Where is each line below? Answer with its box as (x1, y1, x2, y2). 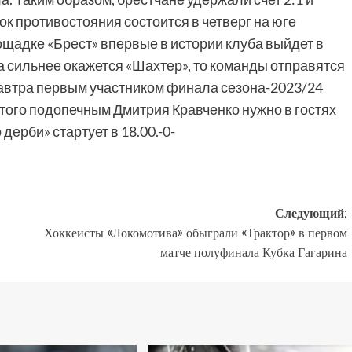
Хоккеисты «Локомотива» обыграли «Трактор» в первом (43, 224, 347, 241)
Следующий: (274, 204, 347, 222)
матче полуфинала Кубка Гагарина (159, 244, 347, 261)
